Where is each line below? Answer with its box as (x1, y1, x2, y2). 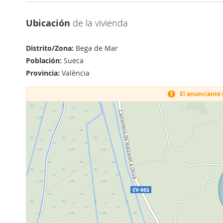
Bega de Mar (74, 43, 118, 53)
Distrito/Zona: (26, 43, 74, 53)
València (60, 68, 90, 78)
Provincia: (26, 68, 60, 78)
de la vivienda (70, 17, 128, 29)
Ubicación (26, 17, 70, 29)
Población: (26, 56, 62, 65)
